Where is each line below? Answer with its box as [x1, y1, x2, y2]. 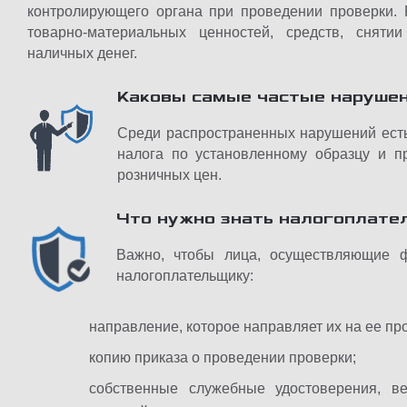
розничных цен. [117, 166, 222, 183]
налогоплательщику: [116, 267, 253, 283]
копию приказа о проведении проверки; [89, 349, 356, 365]
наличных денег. [27, 45, 137, 61]
